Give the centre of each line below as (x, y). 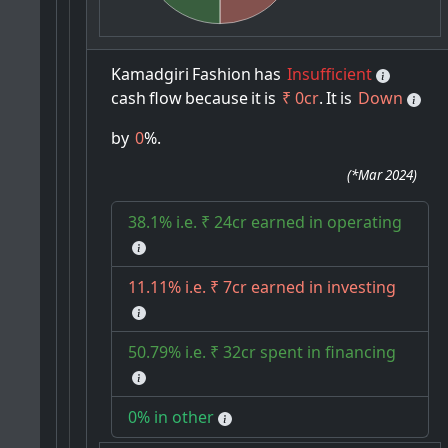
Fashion (222, 74)
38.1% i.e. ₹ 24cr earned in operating (265, 222)
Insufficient (330, 74)
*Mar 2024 (382, 175)
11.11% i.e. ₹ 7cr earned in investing (262, 287)
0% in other (171, 417)
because (217, 98)
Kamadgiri (150, 74)
